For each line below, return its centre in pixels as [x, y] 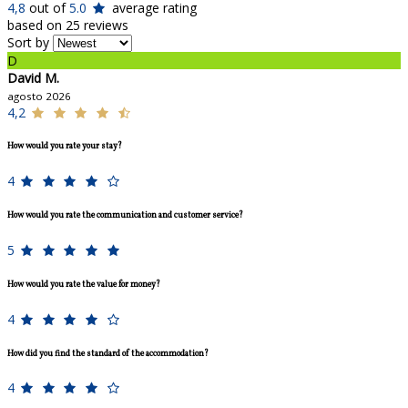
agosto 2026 [39, 96]
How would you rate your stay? [65, 147]
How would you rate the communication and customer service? [125, 216]
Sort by [28, 42]
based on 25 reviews [68, 25]
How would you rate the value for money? [84, 284]
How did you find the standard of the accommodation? [108, 353]
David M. [33, 77]
